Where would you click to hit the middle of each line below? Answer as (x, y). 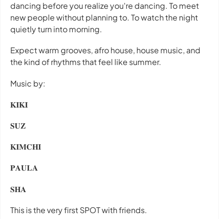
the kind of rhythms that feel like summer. (86, 62)
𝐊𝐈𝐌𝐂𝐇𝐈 (26, 147)
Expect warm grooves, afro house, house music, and (105, 50)
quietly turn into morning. (56, 29)
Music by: (28, 83)
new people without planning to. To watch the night (104, 18)
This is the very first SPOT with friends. (79, 210)
